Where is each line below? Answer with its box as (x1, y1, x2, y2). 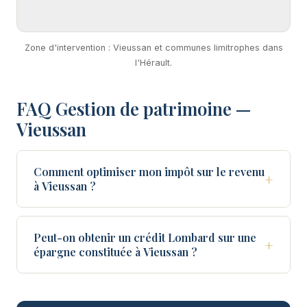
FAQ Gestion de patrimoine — (16, 97, 251, 121)
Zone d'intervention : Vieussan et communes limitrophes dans (24, 42, 283, 53)
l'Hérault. (135, 58, 172, 69)
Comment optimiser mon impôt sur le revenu (34, 164, 265, 180)
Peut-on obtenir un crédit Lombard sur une (34, 230, 256, 245)
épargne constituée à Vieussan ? (34, 245, 197, 260)
